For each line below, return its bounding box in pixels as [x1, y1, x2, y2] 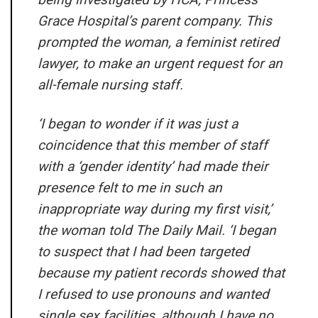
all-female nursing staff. [38, 77, 183, 94]
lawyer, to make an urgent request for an [38, 55, 283, 72]
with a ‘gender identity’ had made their [38, 158, 268, 175]
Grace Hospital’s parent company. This [38, 13, 272, 30]
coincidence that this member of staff [38, 137, 268, 154]
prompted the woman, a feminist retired [38, 34, 279, 51]
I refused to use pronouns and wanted [38, 286, 269, 303]
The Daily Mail [136, 222, 221, 239]
